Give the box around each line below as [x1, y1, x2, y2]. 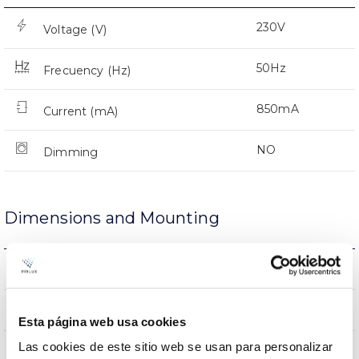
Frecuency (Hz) [43, 63, 131, 78]
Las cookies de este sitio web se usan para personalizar [18, 340, 333, 354]
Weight [43, 263, 87, 278]
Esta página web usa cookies [18, 314, 186, 329]
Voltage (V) [43, 22, 107, 37]
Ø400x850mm [222, 301, 308, 317]
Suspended [222, 342, 287, 357]
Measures [43, 304, 99, 319]
